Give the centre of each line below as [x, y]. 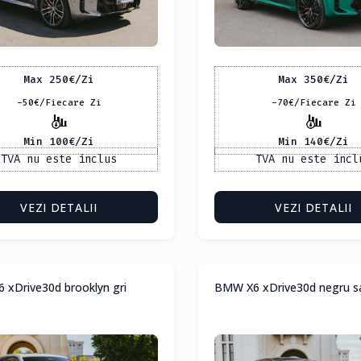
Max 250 [46, 79]
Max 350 [301, 79]
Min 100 [46, 141]
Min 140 [301, 141]
